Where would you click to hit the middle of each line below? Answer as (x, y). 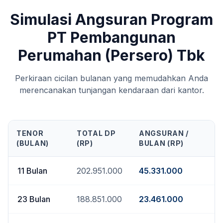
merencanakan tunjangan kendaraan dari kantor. (111, 90)
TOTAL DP (96, 133)
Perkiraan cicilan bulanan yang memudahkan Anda (111, 78)
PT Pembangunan (111, 37)
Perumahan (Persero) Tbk (111, 55)
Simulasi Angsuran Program (111, 19)
